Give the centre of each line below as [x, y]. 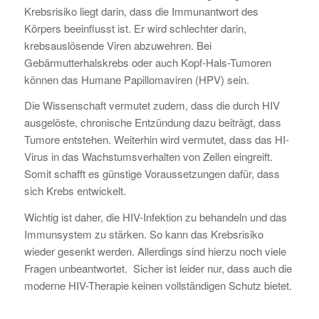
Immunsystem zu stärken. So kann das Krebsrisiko [143, 234]
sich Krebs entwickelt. [75, 191]
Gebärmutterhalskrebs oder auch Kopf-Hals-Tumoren [147, 62]
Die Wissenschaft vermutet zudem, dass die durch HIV [152, 105]
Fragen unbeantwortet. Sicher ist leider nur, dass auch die [158, 268]
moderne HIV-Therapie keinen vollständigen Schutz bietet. [158, 285]
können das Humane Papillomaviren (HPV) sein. [136, 79]
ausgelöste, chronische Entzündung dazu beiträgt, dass [152, 122]
